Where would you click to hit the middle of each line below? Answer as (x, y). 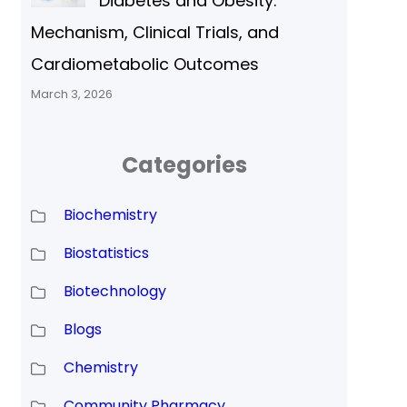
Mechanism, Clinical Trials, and (154, 33)
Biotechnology (114, 292)
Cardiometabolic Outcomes (144, 65)
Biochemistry (110, 215)
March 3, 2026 (71, 94)
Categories (184, 165)
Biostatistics (106, 253)
